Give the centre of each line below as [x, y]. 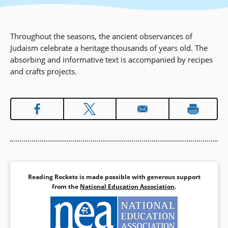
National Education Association [127, 187]
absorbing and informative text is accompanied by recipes [111, 60]
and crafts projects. [44, 72]
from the [66, 187]
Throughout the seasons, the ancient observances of [101, 36]
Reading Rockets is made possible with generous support [114, 177]
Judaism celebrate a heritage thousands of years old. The [109, 48]
